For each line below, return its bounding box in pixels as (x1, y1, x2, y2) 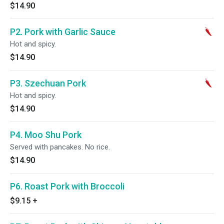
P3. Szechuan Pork (10, 78, 86, 88)
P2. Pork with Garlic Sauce (10, 26, 115, 37)
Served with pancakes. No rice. (10, 142, 110, 151)
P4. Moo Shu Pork (10, 129, 81, 140)
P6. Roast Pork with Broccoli (10, 181, 124, 191)
